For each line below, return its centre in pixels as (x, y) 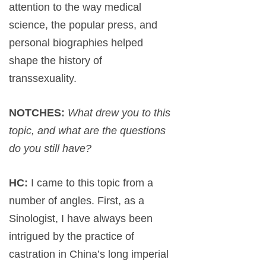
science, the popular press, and (83, 25)
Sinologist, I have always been (81, 219)
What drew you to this (119, 113)
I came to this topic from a (92, 183)
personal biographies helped (76, 43)
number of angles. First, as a (77, 201)
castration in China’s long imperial (89, 254)
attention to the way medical (75, 7)
